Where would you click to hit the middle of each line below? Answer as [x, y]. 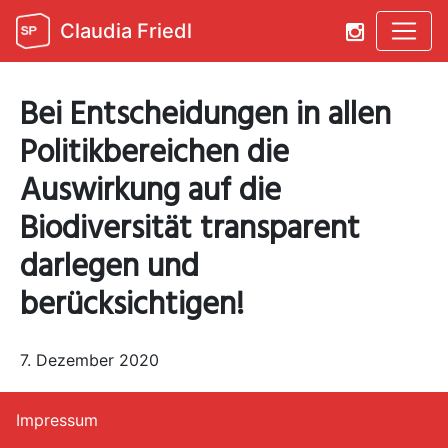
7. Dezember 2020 [89, 360]
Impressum [57, 420]
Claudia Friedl [126, 31]
